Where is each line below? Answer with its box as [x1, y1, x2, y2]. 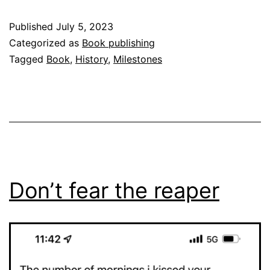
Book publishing [82, 36, 155, 49]
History [75, 52, 108, 65]
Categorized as [9, 36, 82, 49]
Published [9, 20, 56, 33]
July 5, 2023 [56, 20, 113, 33]
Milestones [113, 52, 162, 65]
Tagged [9, 52, 46, 65]
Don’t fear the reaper [9, 177, 219, 204]
